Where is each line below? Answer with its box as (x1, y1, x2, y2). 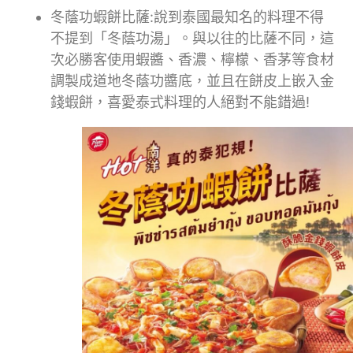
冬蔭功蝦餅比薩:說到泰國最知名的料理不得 (50, 8, 324, 25)
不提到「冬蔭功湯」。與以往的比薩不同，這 (50, 29, 334, 46)
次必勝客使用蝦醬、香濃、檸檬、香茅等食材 (50, 50, 334, 68)
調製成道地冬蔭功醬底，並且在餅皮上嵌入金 (50, 72, 334, 89)
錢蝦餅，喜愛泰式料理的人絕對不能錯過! (50, 93, 310, 110)
